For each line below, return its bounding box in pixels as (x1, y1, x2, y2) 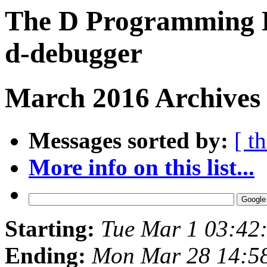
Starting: (5, 215, 95, 241)
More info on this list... (29, 154, 254, 180)
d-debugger (5, 38, 142, 69)
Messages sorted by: (29, 127, 228, 153)
